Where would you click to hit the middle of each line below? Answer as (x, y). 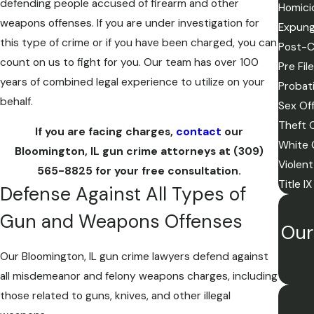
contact (198, 132)
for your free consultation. (166, 171)
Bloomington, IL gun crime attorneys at (124, 152)
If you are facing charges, (105, 132)
